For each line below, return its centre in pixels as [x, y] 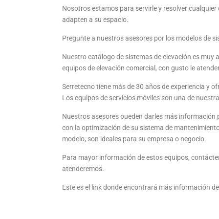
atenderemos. [83, 169]
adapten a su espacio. [95, 20]
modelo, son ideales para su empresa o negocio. [134, 139]
